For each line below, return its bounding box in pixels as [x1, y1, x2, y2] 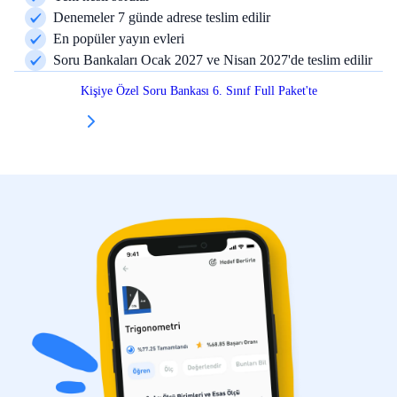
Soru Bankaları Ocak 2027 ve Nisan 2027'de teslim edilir [53, 51, 372, 67]
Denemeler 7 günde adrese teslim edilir [53, 9, 270, 25]
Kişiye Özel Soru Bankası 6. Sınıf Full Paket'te [80, 83, 317, 97]
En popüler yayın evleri [53, 30, 184, 46]
